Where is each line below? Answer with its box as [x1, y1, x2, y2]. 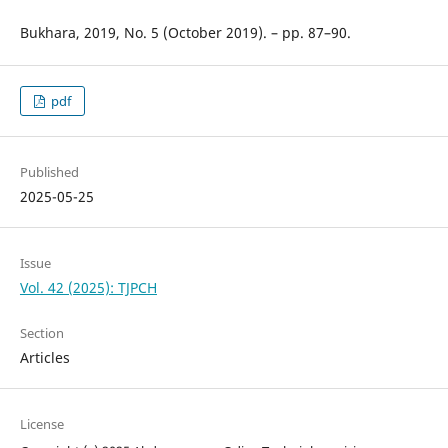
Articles [19, 348, 70, 368]
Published [19, 163, 79, 182]
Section [19, 324, 64, 343]
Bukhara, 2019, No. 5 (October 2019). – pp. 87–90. [19, 23, 351, 43]
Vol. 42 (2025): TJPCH [19, 278, 157, 298]
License [19, 415, 64, 434]
